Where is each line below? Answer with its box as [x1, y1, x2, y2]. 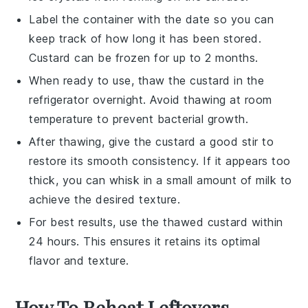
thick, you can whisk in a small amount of [29, 173, 256, 187]
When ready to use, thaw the [29, 73, 190, 87]
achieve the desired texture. [29, 192, 181, 206]
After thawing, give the [29, 134, 156, 148]
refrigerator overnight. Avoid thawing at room [29, 92, 272, 107]
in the [230, 73, 265, 87]
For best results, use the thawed [29, 214, 208, 229]
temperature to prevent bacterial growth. [29, 111, 249, 126]
